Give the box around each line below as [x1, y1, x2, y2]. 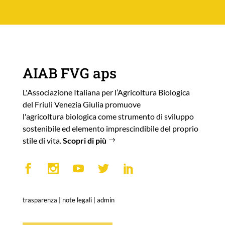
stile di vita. [22, 135, 63, 145]
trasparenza [22, 195, 57, 204]
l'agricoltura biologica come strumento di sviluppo [22, 111, 194, 121]
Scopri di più [62, 135, 108, 145]
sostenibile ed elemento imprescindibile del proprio [22, 123, 198, 133]
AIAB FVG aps [22, 63, 117, 82]
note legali [62, 195, 92, 204]
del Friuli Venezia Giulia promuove [22, 99, 141, 109]
